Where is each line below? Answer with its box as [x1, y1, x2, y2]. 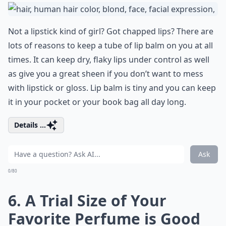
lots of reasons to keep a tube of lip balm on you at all [8, 40, 213, 51]
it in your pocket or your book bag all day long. [8, 96, 186, 107]
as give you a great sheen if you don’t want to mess [8, 68, 203, 79]
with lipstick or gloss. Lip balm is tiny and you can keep [8, 82, 216, 93]
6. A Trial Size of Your [8, 190, 166, 211]
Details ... [14, 120, 46, 130]
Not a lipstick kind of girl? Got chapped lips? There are [8, 26, 213, 37]
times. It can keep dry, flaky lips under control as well [8, 54, 209, 65]
